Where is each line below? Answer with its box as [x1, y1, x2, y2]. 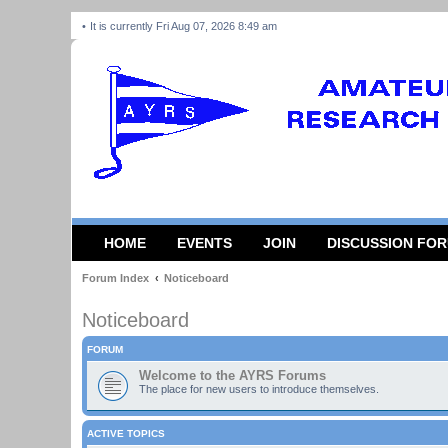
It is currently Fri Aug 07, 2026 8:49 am [90, 20, 280, 32]
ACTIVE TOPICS [87, 428, 165, 439]
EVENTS [177, 235, 232, 251]
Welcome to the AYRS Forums [139, 368, 326, 383]
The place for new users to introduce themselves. [139, 383, 379, 395]
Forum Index [82, 272, 149, 284]
